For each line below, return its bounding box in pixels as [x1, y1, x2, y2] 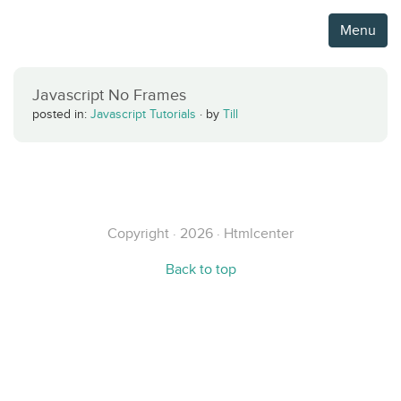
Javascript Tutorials [90, 107, 196, 121]
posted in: [32, 107, 90, 121]
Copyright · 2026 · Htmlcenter [107, 226, 294, 241]
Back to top [165, 261, 236, 277]
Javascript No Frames [32, 86, 186, 104]
